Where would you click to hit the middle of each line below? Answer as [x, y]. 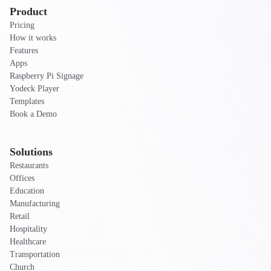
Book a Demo [33, 114]
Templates [27, 101]
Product [28, 11]
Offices [22, 178]
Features [24, 51]
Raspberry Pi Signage [47, 76]
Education [27, 191]
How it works [33, 38]
